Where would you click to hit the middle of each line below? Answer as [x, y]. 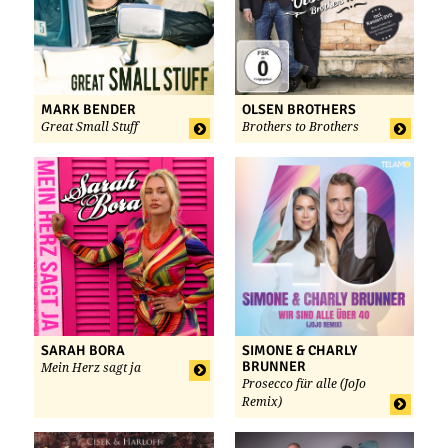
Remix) [261, 402]
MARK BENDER [88, 109]
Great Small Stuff [89, 126]
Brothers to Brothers [300, 126]
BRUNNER [273, 367]
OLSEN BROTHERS [298, 109]
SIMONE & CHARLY [299, 351]
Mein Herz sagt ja [91, 368]
